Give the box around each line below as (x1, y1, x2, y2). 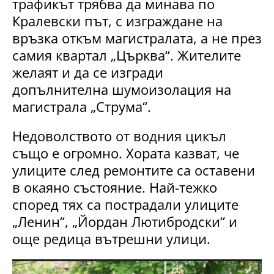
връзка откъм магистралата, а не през (12, 28, 262, 47)
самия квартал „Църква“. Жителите (12, 45, 241, 64)
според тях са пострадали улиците (12, 194, 239, 213)
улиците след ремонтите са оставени (12, 160, 255, 179)
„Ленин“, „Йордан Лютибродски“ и (12, 212, 237, 231)
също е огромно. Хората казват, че (12, 143, 239, 162)
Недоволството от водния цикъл (12, 126, 226, 145)
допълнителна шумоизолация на (12, 80, 231, 98)
